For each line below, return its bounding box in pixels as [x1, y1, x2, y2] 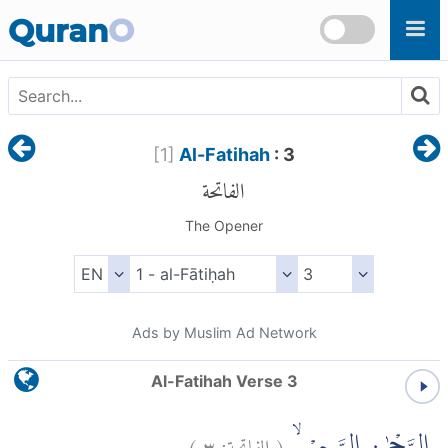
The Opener [184, 217, 263, 235]
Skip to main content [8, 2, 166, 22]
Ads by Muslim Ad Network [131, 324, 317, 342]
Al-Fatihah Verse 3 [150, 371, 298, 392]
